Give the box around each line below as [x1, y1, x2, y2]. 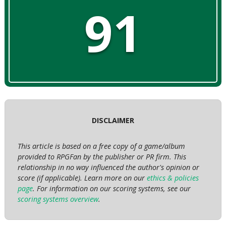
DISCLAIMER [92, 116, 134, 126]
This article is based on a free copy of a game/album [17, 141, 185, 151]
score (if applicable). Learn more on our [17, 173, 147, 183]
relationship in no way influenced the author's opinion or [17, 162, 199, 173]
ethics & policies [146, 173, 199, 183]
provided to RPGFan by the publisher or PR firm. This [17, 152, 186, 162]
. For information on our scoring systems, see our [32, 184, 191, 194]
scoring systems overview [17, 194, 98, 204]
